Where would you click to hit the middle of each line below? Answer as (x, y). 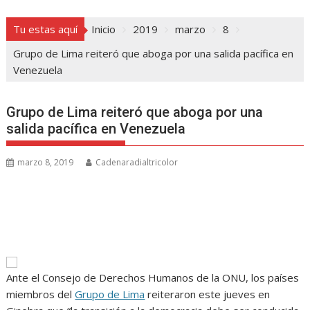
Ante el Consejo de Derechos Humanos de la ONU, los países (153, 278)
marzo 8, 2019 (46, 163)
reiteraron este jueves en (208, 294)
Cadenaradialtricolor (137, 163)
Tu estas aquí (46, 29)
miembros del (41, 294)
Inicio (104, 29)
